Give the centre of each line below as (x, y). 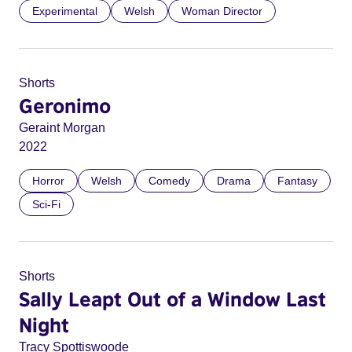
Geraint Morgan (62, 128)
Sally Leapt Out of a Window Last (172, 299)
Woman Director (222, 11)
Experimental (65, 11)
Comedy (169, 181)
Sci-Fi (46, 204)
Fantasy (297, 181)
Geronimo (65, 105)
